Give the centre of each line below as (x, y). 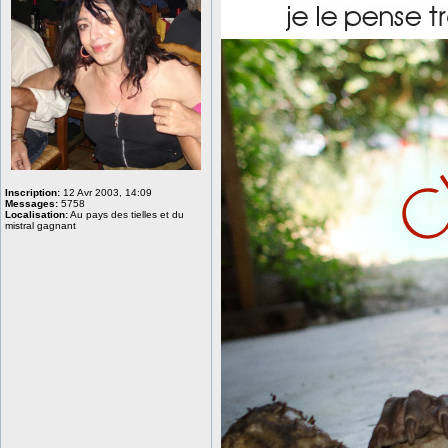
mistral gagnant (40, 225)
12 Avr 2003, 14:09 (106, 192)
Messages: (31, 203)
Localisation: (36, 214)
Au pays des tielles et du (126, 214)
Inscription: (32, 192)
